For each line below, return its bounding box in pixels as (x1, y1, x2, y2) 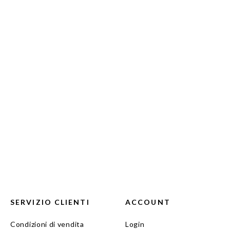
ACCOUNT (125, 198, 170, 207)
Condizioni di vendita (10, 220, 84, 229)
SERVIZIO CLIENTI (10, 198, 90, 207)
